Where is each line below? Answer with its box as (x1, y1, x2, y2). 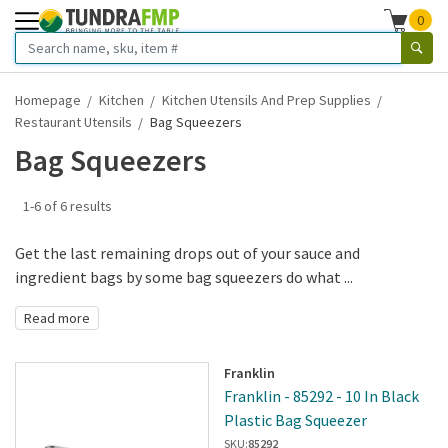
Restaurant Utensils (15, 113, 132, 131)
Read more (24, 308, 90, 327)
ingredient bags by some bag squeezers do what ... (15, 267, 353, 287)
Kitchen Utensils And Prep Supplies (162, 91, 371, 109)
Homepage (15, 91, 81, 109)
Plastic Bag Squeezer (224, 409, 367, 430)
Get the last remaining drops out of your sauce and (15, 243, 360, 263)
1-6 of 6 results (23, 197, 112, 215)
